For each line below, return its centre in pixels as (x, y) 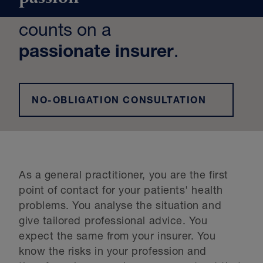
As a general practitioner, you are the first (124, 176)
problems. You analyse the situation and (120, 206)
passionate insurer (96, 53)
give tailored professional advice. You (113, 222)
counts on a (65, 32)
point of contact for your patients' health (121, 191)
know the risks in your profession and (113, 252)
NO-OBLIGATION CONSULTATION (119, 102)
